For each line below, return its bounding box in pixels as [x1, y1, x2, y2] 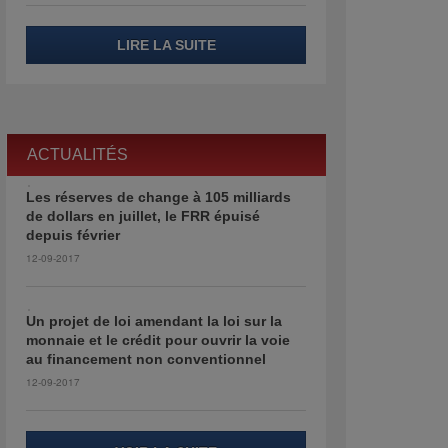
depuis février [26, 227, 120, 243]
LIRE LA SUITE [116, 37, 216, 53]
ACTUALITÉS [27, 146, 128, 163]
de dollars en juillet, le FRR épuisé [26, 208, 260, 224]
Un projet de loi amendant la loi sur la [26, 313, 282, 329]
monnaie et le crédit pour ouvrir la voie [26, 332, 290, 348]
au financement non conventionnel [26, 351, 266, 367]
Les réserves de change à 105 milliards [26, 189, 291, 205]
